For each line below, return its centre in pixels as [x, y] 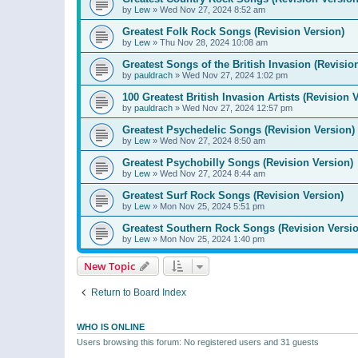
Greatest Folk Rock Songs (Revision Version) [233, 31]
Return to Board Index [139, 292]
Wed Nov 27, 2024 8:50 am [213, 140]
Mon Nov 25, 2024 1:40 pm [212, 239]
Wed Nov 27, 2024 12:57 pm [237, 107]
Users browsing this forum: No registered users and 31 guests [198, 342]
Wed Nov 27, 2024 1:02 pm [235, 75]
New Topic [109, 266]
